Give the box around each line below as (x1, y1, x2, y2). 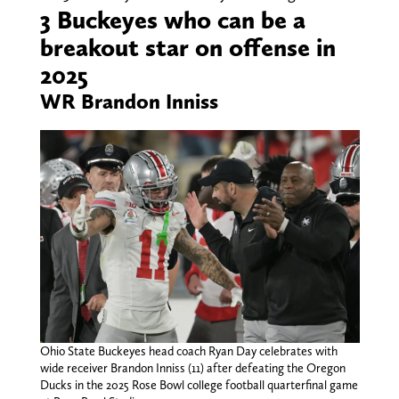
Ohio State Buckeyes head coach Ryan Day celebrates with (39, 343, 338, 358)
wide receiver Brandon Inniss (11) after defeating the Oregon (39, 360, 346, 375)
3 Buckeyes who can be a (39, 4, 305, 35)
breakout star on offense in (39, 31, 336, 62)
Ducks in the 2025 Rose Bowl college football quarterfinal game (39, 377, 358, 392)
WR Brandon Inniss (39, 87, 218, 114)
